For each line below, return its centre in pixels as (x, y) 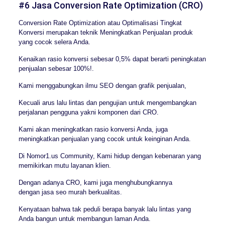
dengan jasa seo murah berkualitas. (70, 192)
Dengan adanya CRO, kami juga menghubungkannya (95, 182)
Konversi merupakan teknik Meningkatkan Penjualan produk (105, 32)
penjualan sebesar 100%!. (56, 68)
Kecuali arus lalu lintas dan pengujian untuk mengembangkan (107, 102)
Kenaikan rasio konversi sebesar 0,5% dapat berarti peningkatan (112, 59)
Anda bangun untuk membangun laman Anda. (84, 218)
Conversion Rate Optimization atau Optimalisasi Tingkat (100, 23)
